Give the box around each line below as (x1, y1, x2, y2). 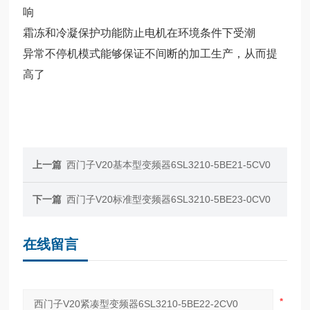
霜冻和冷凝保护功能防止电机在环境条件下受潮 (23, 26, 256, 39)
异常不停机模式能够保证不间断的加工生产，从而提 (23, 47, 278, 60)
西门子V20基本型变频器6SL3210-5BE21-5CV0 (66, 158, 271, 170)
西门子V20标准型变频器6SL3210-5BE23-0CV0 (66, 193, 271, 205)
